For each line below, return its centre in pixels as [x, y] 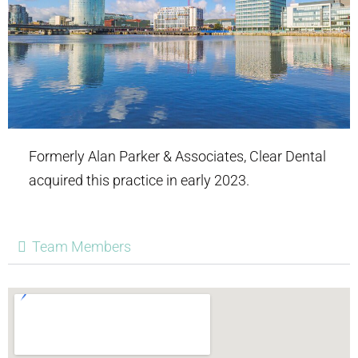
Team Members [82, 246]
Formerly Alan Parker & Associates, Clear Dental [177, 156]
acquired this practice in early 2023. [139, 180]
